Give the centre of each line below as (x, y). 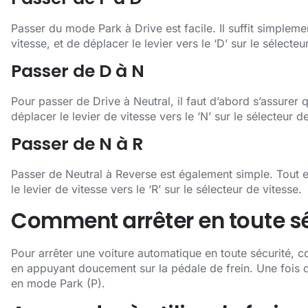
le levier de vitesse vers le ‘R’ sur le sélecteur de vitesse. (156, 189)
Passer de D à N (78, 71)
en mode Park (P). (58, 283)
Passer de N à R (77, 144)
